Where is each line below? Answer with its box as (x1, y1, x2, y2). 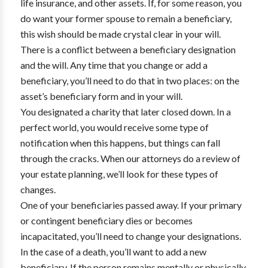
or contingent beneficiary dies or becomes (20, 215, 193, 226)
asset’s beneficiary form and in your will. (20, 90, 182, 102)
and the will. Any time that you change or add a (20, 59, 208, 71)
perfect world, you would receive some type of (20, 121, 209, 133)
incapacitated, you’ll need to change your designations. (20, 230, 241, 242)
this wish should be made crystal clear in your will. (20, 28, 221, 39)
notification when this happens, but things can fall (20, 137, 220, 148)
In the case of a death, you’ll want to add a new (20, 246, 206, 257)
